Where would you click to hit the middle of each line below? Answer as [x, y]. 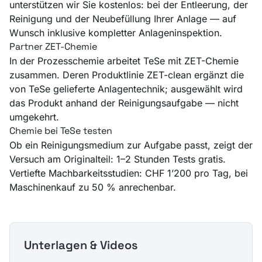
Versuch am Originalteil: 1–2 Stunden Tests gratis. [118, 159]
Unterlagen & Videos [81, 245]
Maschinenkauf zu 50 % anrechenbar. [93, 187]
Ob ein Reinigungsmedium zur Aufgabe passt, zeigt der [131, 145]
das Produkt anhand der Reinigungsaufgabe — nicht [124, 103]
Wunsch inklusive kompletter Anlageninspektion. [116, 32]
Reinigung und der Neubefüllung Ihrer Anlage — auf [123, 18]
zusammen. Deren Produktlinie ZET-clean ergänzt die [127, 75]
